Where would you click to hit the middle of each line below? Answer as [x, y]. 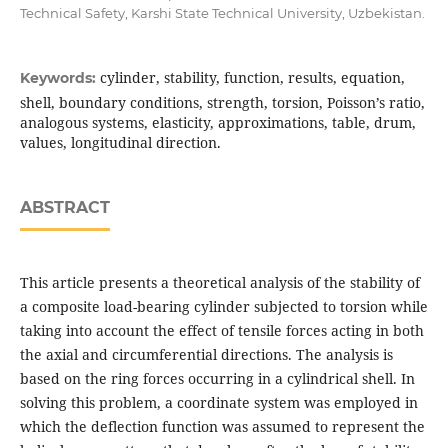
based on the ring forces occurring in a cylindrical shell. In [217, 379]
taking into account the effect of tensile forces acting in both [221, 331]
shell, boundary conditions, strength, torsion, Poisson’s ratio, [222, 103]
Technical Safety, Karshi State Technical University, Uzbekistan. [222, 12]
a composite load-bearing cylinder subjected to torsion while [223, 307]
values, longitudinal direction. [120, 143]
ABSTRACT [64, 208]
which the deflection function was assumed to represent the [222, 427]
